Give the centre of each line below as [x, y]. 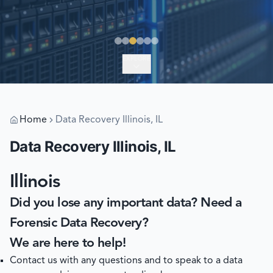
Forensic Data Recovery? [79, 223]
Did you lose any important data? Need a [126, 203]
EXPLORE [136, 59]
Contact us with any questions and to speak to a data [126, 261]
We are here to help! [68, 243]
